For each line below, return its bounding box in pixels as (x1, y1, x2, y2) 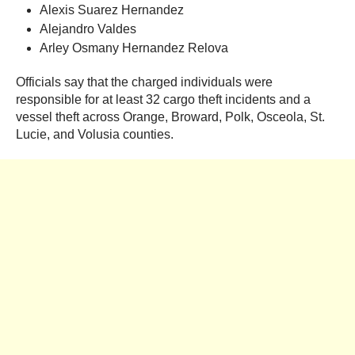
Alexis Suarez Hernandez (40, 3, 184, 17)
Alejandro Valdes (40, 22, 136, 36)
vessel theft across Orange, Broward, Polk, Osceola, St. (16, 110, 325, 124)
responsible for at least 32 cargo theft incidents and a (16, 93, 311, 106)
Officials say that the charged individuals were (16, 75, 273, 89)
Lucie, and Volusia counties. (16, 128, 174, 141)
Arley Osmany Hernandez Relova (40, 41, 231, 55)
